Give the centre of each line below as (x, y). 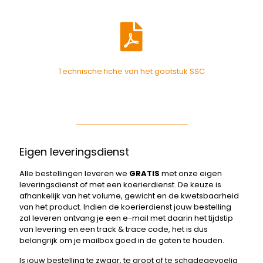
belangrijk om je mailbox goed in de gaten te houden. (122, 240)
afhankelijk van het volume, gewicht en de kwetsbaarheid (129, 195)
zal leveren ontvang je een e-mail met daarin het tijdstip (126, 218)
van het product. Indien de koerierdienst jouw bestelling (125, 207)
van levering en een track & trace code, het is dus (114, 229)
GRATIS (144, 173)
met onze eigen (191, 173)
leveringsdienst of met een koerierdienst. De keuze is (120, 184)
